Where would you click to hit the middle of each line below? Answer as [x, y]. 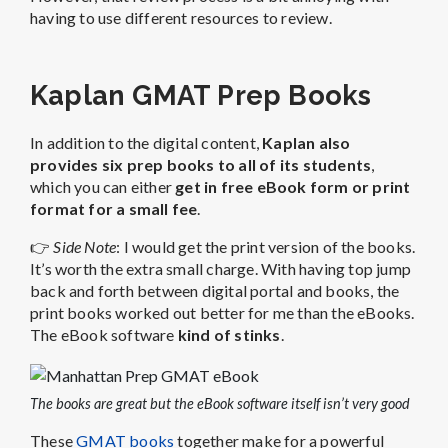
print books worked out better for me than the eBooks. [222, 313]
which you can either [103, 187]
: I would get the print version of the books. [266, 247]
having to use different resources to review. [181, 18]
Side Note [85, 247]
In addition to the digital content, [146, 143]
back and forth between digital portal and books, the [215, 291]
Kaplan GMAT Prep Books [201, 95]
